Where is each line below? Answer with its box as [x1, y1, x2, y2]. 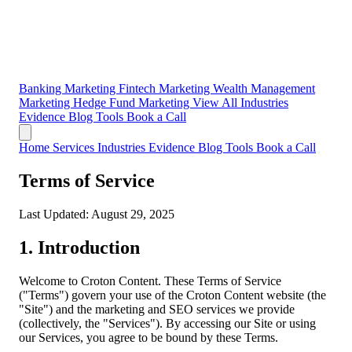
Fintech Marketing [119, 82, 213, 95]
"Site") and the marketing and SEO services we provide [19, 302, 295, 316]
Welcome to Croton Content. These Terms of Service [19, 273, 281, 288]
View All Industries [192, 96, 288, 109]
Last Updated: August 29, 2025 [19, 207, 174, 221]
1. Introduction [19, 236, 140, 258]
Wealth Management [213, 82, 315, 95]
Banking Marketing [19, 82, 119, 95]
